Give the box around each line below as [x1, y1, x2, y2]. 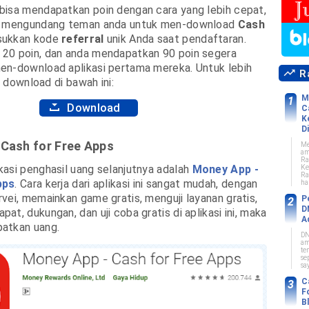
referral [61, 32, 104, 46]
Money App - [192, 162, 259, 176]
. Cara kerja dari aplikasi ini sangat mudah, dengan [14, 177, 258, 190]
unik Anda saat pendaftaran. [103, 32, 246, 46]
